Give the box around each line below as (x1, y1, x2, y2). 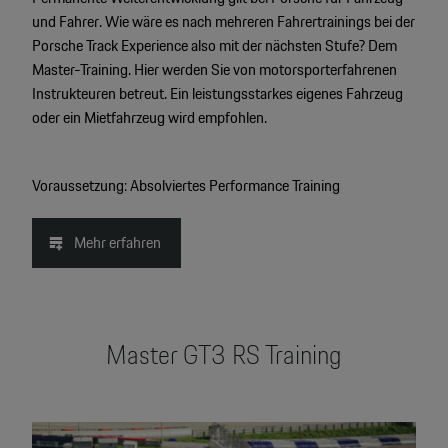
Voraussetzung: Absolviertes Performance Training (31, 172, 340, 198)
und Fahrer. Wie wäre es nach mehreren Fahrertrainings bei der (31, 8, 415, 34)
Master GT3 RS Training (105, 333, 342, 375)
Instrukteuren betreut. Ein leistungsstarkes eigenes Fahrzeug (31, 80, 403, 106)
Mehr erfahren (73, 229, 161, 255)
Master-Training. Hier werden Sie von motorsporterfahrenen (31, 56, 397, 82)
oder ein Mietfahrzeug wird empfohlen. (31, 104, 267, 130)
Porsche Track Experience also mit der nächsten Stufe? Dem (31, 32, 397, 58)
